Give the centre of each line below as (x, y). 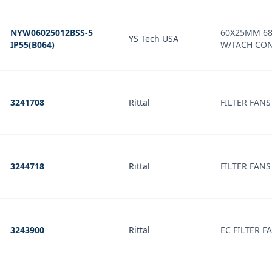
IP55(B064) (32, 45)
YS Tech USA (154, 39)
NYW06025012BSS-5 (52, 32)
